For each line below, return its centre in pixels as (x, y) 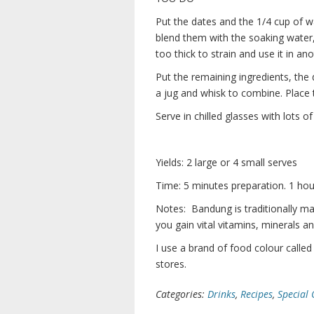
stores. (171, 264)
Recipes (257, 294)
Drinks (221, 294)
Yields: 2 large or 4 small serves (226, 162)
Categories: (182, 294)
